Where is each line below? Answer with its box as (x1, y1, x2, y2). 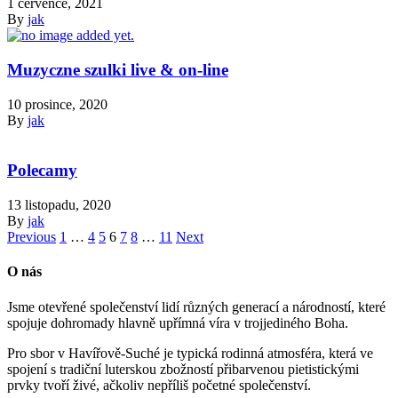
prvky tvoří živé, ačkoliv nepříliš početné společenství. (7, 377, 311, 393)
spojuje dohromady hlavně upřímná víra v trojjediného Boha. (7, 314, 348, 330)
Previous (7, 229, 56, 245)
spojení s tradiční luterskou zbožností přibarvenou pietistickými (7, 361, 359, 377)
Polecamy (7, 161, 77, 180)
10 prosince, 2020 (7, 96, 107, 112)
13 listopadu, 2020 (7, 197, 111, 213)
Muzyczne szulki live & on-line (7, 60, 228, 79)
